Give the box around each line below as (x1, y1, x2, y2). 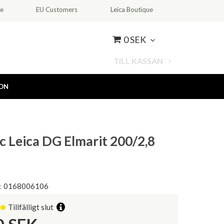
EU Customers (36, 5, 78, 13)
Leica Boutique (110, 5, 153, 13)
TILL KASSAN (113, 56, 163, 65)
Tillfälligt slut (8, 202, 53, 211)
